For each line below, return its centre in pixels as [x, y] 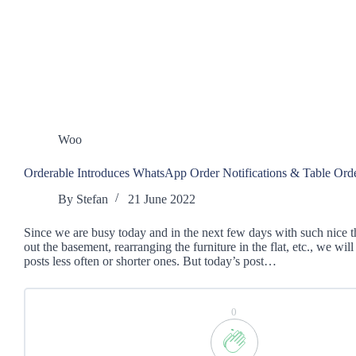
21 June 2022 [162, 199]
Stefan [93, 199]
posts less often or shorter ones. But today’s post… [150, 261]
